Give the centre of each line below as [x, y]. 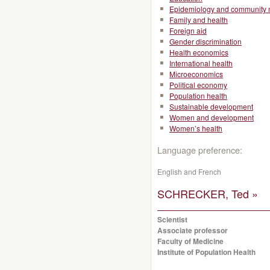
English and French [189, 171]
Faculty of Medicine [190, 241]
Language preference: [200, 150]
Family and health [199, 20]
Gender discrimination [206, 41]
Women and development [212, 117]
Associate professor [193, 230]
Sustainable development [211, 106]
